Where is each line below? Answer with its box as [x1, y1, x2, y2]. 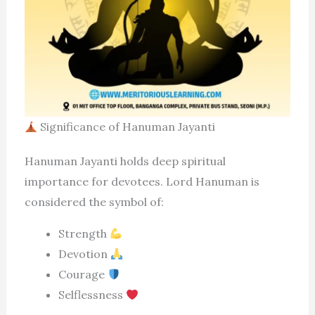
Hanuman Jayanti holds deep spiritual [24, 154, 226, 169]
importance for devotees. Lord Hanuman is [24, 174, 259, 189]
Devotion [58, 247, 110, 262]
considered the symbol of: [24, 195, 164, 210]
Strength [58, 226, 110, 241]
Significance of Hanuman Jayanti [37, 120, 215, 134]
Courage [58, 267, 108, 282]
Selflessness [58, 288, 126, 302]
